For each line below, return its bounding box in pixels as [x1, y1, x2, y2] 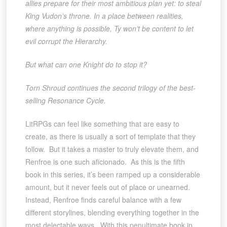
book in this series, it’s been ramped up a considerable [25, 169, 200, 179]
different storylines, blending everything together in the [25, 207, 199, 217]
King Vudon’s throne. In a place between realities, [25, 10, 183, 21]
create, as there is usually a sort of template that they [25, 131, 196, 141]
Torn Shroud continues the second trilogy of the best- [25, 82, 196, 93]
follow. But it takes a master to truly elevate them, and [25, 143, 199, 154]
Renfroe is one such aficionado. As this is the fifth [25, 156, 185, 167]
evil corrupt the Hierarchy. [25, 35, 107, 46]
